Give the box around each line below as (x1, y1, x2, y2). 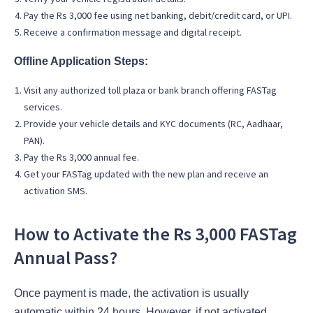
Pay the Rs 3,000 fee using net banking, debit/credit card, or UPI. (24, 9, 292, 22)
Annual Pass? (14, 246, 117, 269)
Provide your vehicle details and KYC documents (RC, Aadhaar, (24, 117, 283, 131)
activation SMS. (24, 184, 87, 198)
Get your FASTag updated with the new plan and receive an (24, 168, 268, 181)
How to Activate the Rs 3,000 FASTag (14, 222, 297, 245)
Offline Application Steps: (14, 55, 148, 68)
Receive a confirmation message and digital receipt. (24, 26, 242, 39)
